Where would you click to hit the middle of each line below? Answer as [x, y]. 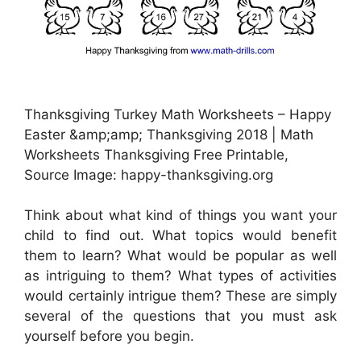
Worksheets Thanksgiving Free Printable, [156, 154]
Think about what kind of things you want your [180, 216]
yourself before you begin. [109, 336]
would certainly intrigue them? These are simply [180, 296]
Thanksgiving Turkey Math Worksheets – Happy [178, 114]
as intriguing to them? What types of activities [180, 276]
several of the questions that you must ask [180, 316]
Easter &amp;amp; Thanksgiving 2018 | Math [169, 134]
